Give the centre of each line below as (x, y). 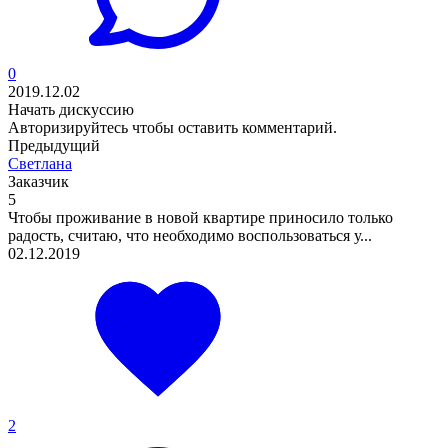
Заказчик (38, 181)
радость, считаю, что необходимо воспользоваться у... (190, 235)
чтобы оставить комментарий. (232, 127)
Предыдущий (54, 145)
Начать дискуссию (71, 109)
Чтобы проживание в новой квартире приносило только (200, 217)
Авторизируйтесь (68, 127)
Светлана (40, 163)
